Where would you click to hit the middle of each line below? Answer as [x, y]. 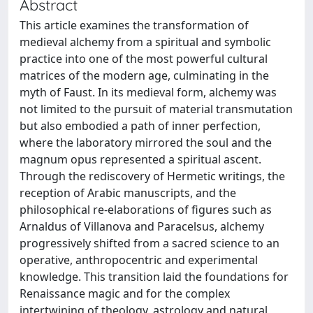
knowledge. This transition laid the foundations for [154, 276]
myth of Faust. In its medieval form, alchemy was [148, 92]
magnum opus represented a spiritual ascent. [140, 159]
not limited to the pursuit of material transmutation [156, 109]
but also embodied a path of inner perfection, [140, 125]
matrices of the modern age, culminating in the [144, 75]
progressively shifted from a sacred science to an [150, 243]
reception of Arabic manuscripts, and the [128, 192]
